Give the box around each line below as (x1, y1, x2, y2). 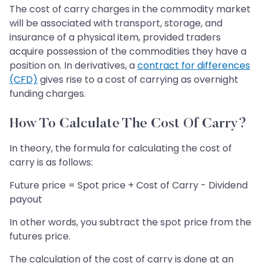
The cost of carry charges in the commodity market (9, 2, 251, 16)
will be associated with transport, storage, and (9, 16, 222, 30)
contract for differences (137, 58, 250, 72)
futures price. (9, 229, 70, 243)
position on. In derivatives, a (9, 58, 137, 72)
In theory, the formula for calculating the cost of (9, 141, 232, 155)
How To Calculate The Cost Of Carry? (9, 116, 247, 131)
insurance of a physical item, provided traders (9, 30, 221, 44)
